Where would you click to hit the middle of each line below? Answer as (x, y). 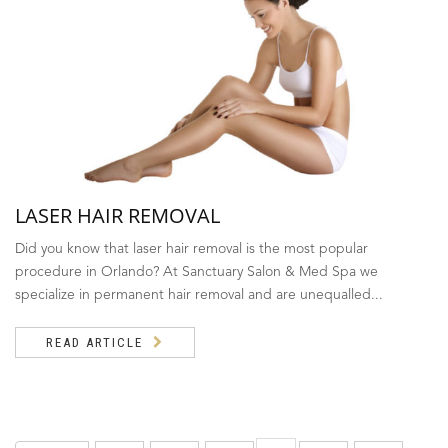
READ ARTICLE (94, 342)
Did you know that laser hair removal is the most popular (191, 248)
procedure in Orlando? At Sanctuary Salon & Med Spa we (196, 271)
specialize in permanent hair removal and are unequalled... (199, 294)
